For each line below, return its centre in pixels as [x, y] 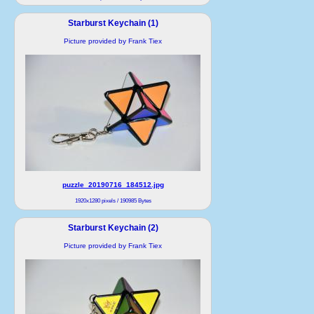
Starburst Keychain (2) [113, 227]
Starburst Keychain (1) [113, 23]
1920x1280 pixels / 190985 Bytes [113, 200]
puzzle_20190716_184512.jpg [113, 184]
